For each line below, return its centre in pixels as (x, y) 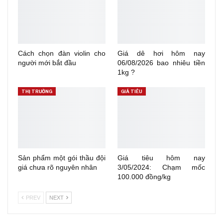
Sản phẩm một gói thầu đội (62, 158)
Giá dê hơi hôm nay (161, 54)
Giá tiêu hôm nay (161, 158)
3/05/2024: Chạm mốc (161, 167)
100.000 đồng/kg (144, 177)
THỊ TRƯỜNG (37, 92)
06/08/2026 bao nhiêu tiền (161, 63)
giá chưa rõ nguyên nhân (57, 167)
